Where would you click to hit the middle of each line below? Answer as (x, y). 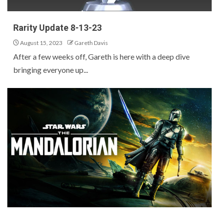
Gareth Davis (91, 43)
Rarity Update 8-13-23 (57, 28)
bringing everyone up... (51, 70)
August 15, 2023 (41, 43)
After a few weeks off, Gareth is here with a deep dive (101, 56)
